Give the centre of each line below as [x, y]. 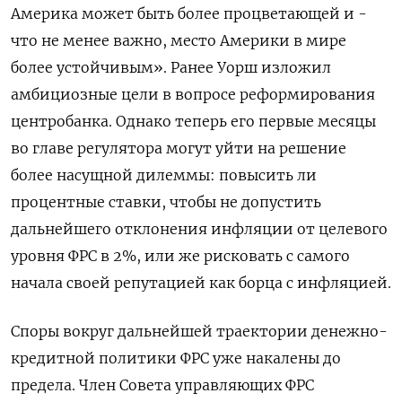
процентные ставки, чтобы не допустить [166, 202]
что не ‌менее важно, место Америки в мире [179, 41]
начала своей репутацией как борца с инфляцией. [201, 283]
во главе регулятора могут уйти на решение [179, 149]
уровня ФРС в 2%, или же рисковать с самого [180, 256]
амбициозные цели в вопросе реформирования [193, 95]
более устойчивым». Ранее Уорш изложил [171, 68]
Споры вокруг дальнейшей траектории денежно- [199, 332]
